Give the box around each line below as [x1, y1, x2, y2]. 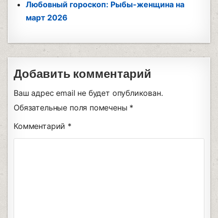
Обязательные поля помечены [14, 102, 130, 112]
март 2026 [26, 12, 68, 22]
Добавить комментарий [14, 66, 152, 82]
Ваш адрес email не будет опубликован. [14, 88, 163, 98]
